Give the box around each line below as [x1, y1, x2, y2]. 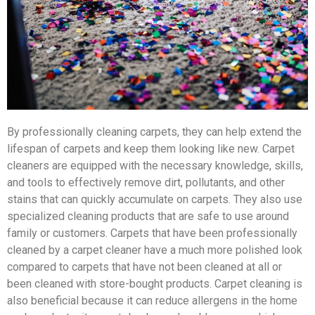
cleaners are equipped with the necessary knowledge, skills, [7, 159, 303, 173]
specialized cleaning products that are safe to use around [7, 210, 289, 224]
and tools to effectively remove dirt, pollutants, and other [7, 176, 285, 190]
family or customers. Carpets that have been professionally [7, 226, 297, 240]
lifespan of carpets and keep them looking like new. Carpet [7, 142, 295, 156]
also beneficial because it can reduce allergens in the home [7, 294, 297, 308]
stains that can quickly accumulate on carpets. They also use [7, 193, 302, 207]
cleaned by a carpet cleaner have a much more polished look [7, 243, 302, 257]
